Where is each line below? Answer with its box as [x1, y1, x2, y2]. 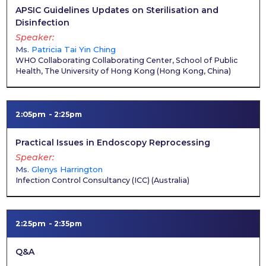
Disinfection [15, 17, 69, 28]
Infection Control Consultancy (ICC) [15, 175, 150, 185]
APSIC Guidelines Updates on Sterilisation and [15, 5, 218, 15]
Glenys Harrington [31, 164, 103, 174]
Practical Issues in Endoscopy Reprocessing [15, 137, 210, 148]
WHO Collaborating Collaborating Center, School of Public [15, 55, 237, 65]
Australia [153, 175, 187, 185]
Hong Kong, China [159, 66, 229, 75]
